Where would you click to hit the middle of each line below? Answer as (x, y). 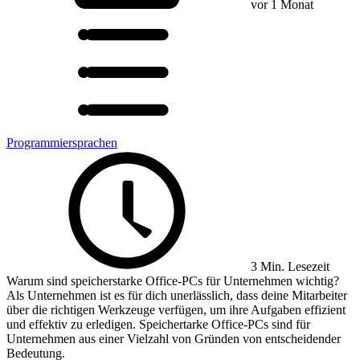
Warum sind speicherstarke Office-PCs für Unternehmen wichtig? (173, 281)
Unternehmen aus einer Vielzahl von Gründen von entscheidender (174, 339)
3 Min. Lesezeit (288, 266)
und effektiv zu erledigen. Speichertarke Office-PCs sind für (158, 324)
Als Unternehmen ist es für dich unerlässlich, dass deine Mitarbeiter (177, 295)
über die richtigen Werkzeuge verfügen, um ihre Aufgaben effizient (176, 310)
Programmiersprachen (62, 143)
